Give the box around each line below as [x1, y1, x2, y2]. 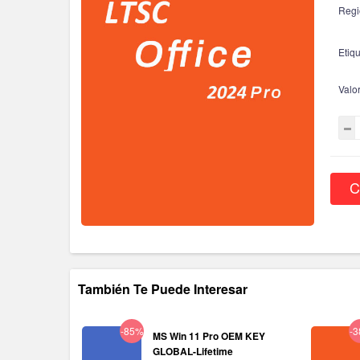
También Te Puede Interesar [78, 280, 247, 298]
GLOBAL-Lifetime [153, 344, 233, 358]
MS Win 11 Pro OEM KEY [153, 329, 265, 343]
